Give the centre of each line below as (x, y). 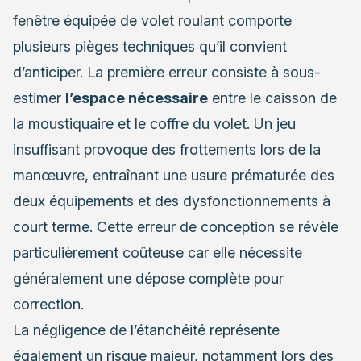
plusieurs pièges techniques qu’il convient (150, 46)
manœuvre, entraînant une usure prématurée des (174, 175)
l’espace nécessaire (137, 98)
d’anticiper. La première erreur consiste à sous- (167, 72)
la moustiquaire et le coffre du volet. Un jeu (154, 123)
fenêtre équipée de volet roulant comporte (152, 20)
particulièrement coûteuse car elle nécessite (158, 252)
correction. (48, 304)
